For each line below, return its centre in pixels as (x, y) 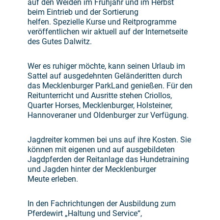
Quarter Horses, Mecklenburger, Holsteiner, (100, 106)
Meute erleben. (53, 179)
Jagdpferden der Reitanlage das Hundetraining (108, 160)
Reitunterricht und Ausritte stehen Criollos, (100, 96)
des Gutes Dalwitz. (60, 42)
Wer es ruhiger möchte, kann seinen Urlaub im (106, 66)
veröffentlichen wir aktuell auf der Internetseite (108, 32)
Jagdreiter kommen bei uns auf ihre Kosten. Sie (109, 140)
